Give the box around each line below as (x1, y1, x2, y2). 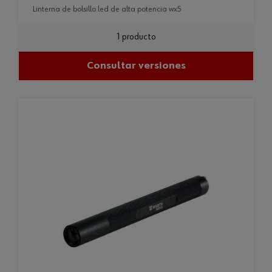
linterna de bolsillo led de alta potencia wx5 (36, 5, 182, 13)
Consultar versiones (86, 60, 186, 71)
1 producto (116, 32, 156, 42)
